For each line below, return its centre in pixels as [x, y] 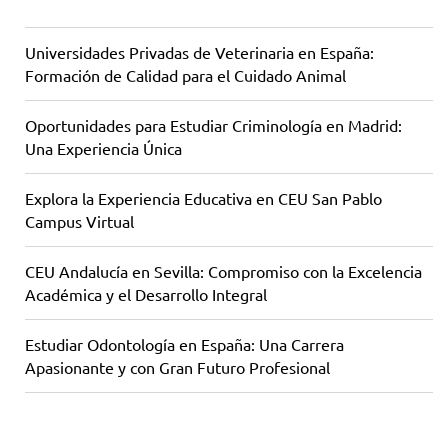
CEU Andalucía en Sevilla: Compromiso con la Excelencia [223, 271]
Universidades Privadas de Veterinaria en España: [199, 52]
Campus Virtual [79, 221]
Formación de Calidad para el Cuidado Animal [185, 75]
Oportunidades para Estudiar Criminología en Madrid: [213, 125]
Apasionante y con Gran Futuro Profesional [177, 367]
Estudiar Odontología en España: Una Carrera [184, 344]
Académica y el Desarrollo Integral [146, 294]
